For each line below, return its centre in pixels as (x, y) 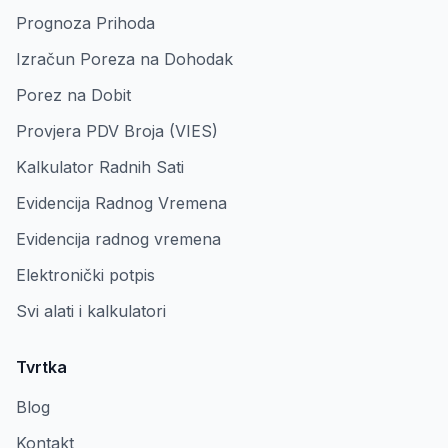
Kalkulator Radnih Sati (100, 167)
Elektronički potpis (85, 275)
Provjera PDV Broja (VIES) (117, 131)
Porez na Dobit (73, 95)
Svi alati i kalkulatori (91, 311)
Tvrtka (41, 367)
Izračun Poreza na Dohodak (124, 59)
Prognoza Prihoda (85, 23)
